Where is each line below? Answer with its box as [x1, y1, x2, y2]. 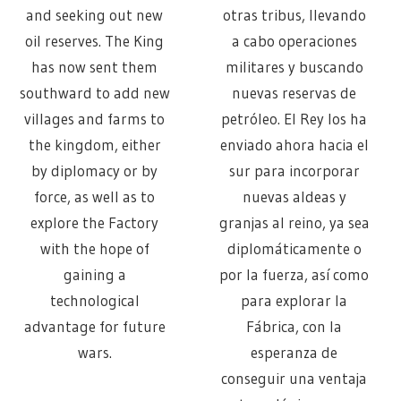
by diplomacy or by [31, 160, 158, 180]
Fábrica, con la [246, 316, 343, 336]
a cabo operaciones [231, 30, 357, 50]
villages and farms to [24, 108, 166, 128]
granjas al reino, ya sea [218, 212, 370, 232]
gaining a [63, 264, 126, 284]
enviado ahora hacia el [219, 134, 369, 154]
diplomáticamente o [226, 238, 362, 258]
